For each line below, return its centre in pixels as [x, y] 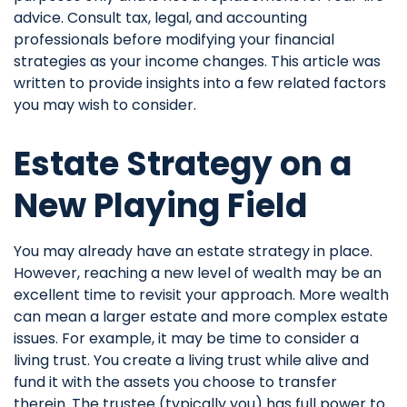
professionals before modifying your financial [174, 40]
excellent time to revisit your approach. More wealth [201, 295]
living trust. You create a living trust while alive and [191, 360]
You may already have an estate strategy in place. [193, 251]
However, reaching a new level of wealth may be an [198, 273]
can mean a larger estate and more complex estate [201, 317]
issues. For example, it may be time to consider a [186, 338]
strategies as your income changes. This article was [197, 61]
